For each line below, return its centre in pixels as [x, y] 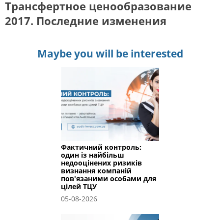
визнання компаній [96, 170]
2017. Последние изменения [86, 20]
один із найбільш [93, 155]
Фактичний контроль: [101, 147]
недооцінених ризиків [101, 163]
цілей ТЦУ [79, 186]
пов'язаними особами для [109, 178]
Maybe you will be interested [110, 53]
